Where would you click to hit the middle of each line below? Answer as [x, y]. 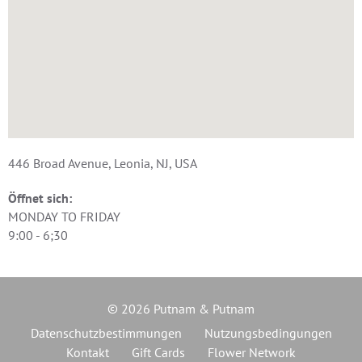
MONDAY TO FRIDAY [64, 216]
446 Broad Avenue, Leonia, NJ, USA [103, 163]
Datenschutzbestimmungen [106, 333]
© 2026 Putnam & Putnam [181, 308]
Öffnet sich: [40, 198]
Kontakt [88, 352]
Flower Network [252, 352]
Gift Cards [158, 352]
